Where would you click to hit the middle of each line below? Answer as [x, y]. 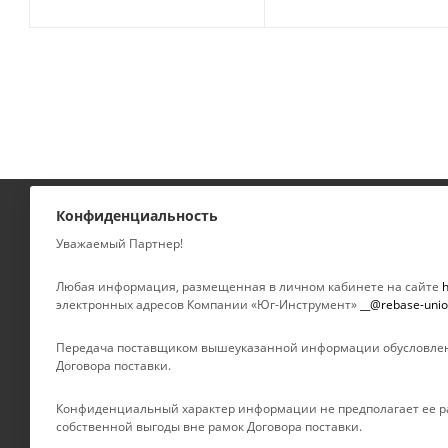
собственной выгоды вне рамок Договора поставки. [209, 426]
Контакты [277, 357]
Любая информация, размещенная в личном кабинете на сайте [249, 286]
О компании [285, 279]
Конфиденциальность [137, 215]
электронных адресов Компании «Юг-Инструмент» [208, 304]
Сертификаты [290, 409]
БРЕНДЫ [58, 317]
